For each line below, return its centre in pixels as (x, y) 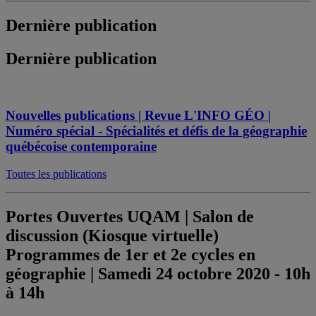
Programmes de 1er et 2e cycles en (130, 254)
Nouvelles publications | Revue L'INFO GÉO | (138, 116)
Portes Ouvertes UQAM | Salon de (130, 216)
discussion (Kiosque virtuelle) (112, 235)
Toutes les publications (56, 174)
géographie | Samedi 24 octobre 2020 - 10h (158, 273)
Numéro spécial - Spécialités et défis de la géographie (156, 131)
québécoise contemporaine (81, 147)
